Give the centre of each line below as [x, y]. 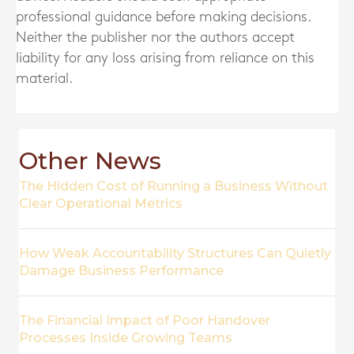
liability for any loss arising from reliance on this [165, 58]
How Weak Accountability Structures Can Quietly [175, 253]
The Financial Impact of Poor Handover [145, 320]
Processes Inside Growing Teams [126, 338]
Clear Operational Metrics [101, 203]
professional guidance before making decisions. [163, 17]
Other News [90, 161]
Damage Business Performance [121, 271]
